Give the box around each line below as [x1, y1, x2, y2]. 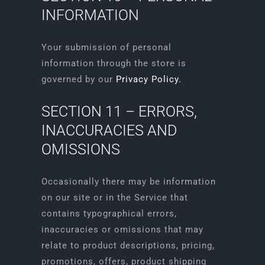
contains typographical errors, [41, 208, 177, 219]
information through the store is [41, 58, 186, 69]
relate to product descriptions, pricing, [41, 240, 215, 251]
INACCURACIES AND [41, 122, 177, 139]
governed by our [41, 74, 116, 85]
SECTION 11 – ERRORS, [41, 103, 197, 120]
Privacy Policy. [115, 74, 182, 85]
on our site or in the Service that [41, 192, 188, 203]
